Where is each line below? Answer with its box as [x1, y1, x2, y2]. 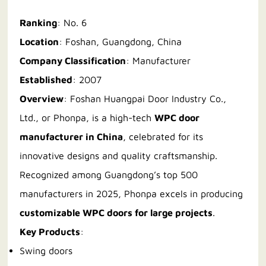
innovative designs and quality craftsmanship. [20, 150, 218, 161]
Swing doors [20, 245, 73, 256]
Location [20, 36, 59, 47]
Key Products [20, 226, 81, 237]
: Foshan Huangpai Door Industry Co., [64, 93, 227, 104]
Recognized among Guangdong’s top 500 [20, 169, 198, 180]
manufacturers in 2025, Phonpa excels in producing [20, 188, 243, 199]
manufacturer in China [20, 131, 123, 142]
